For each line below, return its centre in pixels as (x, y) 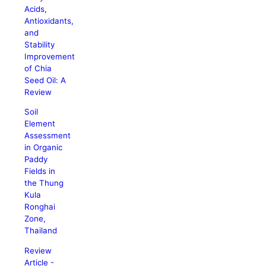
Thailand (41, 231)
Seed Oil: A (45, 80)
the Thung (44, 183)
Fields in (40, 171)
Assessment (48, 136)
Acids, (36, 9)
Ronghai (40, 207)
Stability (40, 44)
